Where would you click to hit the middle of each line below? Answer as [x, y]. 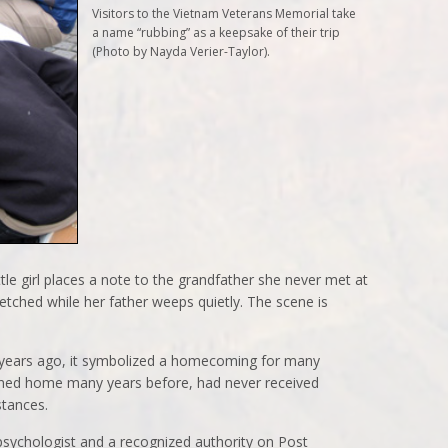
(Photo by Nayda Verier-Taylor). [181, 51]
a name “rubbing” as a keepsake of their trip [216, 32]
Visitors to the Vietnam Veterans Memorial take [224, 13]
